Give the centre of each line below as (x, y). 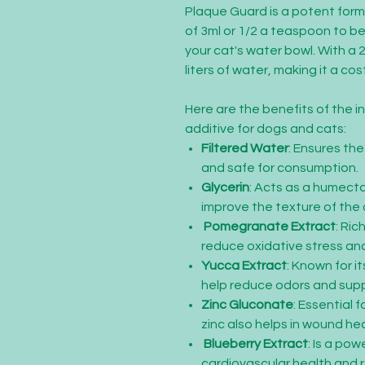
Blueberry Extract (255, 344)
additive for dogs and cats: (266, 129)
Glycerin (225, 187)
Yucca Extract (244, 266)
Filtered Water (245, 148)
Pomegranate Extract (268, 226)
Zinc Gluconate (247, 305)
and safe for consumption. (280, 168)
